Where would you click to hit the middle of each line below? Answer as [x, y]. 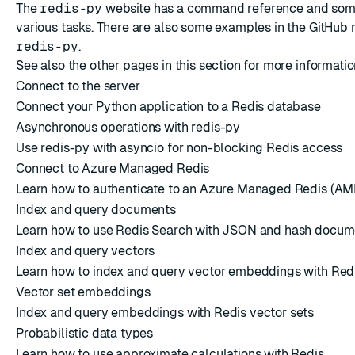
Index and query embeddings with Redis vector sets [165, 313]
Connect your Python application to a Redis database [168, 107]
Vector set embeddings [83, 292]
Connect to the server [78, 86]
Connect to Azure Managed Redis [113, 168]
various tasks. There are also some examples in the [162, 27]
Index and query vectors [86, 251]
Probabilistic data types [85, 333]
